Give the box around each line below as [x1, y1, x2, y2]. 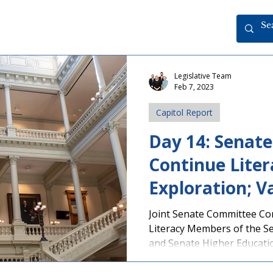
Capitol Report [156, 107, 213, 118]
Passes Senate [149, 199, 268, 222]
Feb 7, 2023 [174, 82, 214, 92]
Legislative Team [174, 71, 232, 81]
